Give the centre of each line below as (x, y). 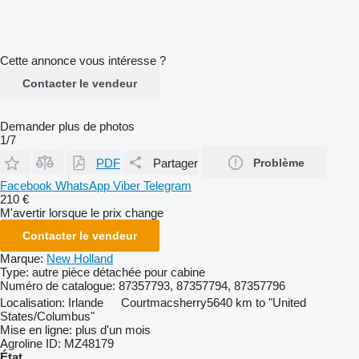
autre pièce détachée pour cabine (119, 272)
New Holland (80, 258)
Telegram (167, 186)
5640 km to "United (256, 303)
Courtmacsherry (164, 303)
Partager (175, 163)
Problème (279, 163)
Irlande (86, 303)
